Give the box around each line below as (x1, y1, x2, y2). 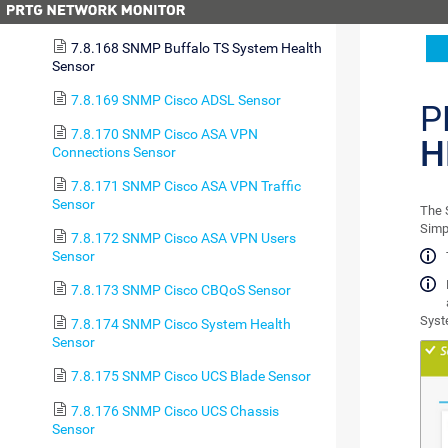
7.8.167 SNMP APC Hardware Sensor (70, 5, 302, 22)
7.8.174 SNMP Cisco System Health (70, 316, 291, 333)
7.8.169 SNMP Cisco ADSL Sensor (70, 91, 281, 108)
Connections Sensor (52, 143, 176, 160)
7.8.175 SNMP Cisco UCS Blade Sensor (70, 368, 311, 385)
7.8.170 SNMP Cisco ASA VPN (70, 125, 258, 142)
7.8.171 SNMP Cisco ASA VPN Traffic (70, 178, 301, 194)
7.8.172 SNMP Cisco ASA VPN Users (70, 230, 296, 247)
